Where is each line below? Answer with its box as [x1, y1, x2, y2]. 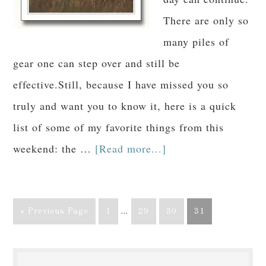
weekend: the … [13, 141, 96, 156]
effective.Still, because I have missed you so [13, 77, 229, 91]
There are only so [163, 13, 249, 27]
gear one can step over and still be [13, 56, 180, 70]
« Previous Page [20, 207, 89, 216]
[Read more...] [95, 141, 167, 156]
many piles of [163, 34, 230, 49]
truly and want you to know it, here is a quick [13, 99, 237, 113]
